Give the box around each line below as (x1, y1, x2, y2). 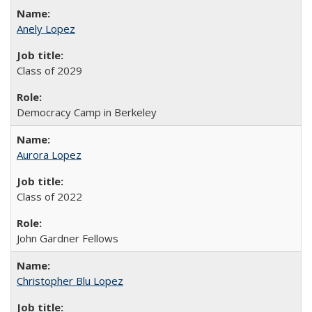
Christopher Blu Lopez (17, 274, 123, 288)
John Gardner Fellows (17, 231, 118, 245)
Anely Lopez (17, 22, 75, 36)
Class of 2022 (17, 189, 82, 203)
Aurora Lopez (17, 148, 81, 162)
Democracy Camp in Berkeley (17, 105, 157, 119)
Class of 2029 (17, 63, 82, 77)
